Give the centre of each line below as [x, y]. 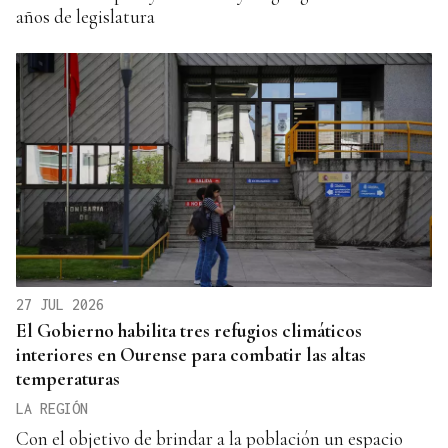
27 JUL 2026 [60, 305]
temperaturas [68, 379]
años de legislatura [85, 17]
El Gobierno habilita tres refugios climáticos [189, 331]
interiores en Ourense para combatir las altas [191, 355]
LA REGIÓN [52, 409]
